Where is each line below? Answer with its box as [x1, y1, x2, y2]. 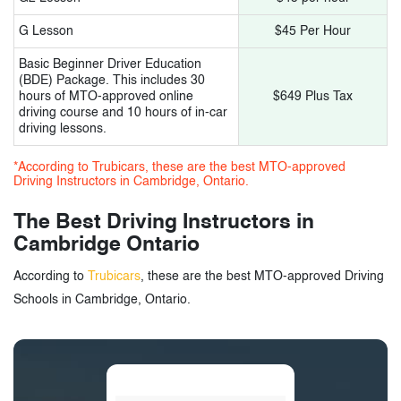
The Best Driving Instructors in [13, 211, 314, 233]
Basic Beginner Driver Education [19, 57, 201, 71]
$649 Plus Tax [273, 90, 353, 103]
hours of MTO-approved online [19, 90, 193, 103]
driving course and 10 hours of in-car [19, 106, 227, 119]
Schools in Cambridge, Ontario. [13, 293, 191, 306]
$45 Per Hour [275, 24, 351, 38]
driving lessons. [19, 122, 107, 135]
